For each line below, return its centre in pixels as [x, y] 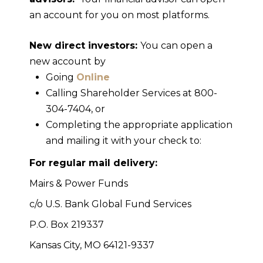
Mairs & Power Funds [79, 184]
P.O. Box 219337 [67, 225]
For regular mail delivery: [93, 163]
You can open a [176, 46]
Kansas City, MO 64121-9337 [92, 245]
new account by [68, 62]
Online [93, 77]
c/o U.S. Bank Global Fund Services [110, 204]
